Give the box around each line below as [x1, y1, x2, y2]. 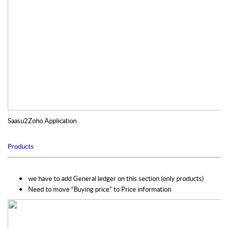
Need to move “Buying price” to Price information [28, 184, 171, 194]
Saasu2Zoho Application [8, 116, 77, 125]
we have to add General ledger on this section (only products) [28, 173, 203, 183]
